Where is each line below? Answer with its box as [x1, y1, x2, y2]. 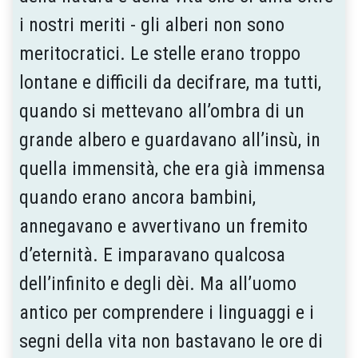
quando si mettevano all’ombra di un [19, 99, 304, 122]
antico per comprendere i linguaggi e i [19, 300, 314, 324]
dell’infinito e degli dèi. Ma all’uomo [19, 272, 296, 295]
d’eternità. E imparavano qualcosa [19, 243, 285, 266]
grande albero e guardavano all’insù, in [19, 128, 320, 151]
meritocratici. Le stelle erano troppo [19, 42, 300, 65]
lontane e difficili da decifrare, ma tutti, [19, 70, 321, 93]
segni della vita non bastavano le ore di [19, 329, 323, 352]
